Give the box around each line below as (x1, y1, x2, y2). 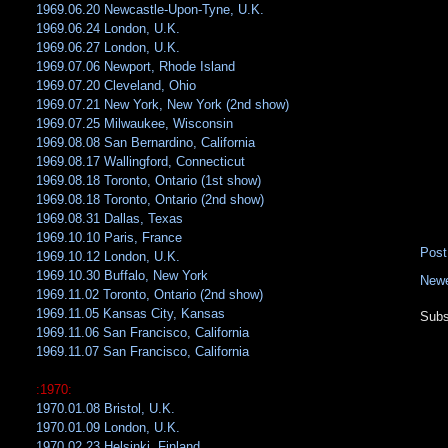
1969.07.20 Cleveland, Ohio (36, 78, 197, 94)
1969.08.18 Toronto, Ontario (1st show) (36, 173, 262, 189)
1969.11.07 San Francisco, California (36, 344, 250, 360)
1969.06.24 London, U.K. (36, 21, 181, 37)
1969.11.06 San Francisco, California (36, 325, 250, 341)
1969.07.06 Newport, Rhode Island (36, 59, 236, 75)
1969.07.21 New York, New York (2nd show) (36, 97, 290, 113)
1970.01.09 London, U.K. (36, 420, 181, 436)
